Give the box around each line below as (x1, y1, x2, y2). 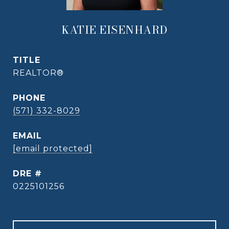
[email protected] (13, 144, 93, 153)
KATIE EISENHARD (61, 21, 168, 38)
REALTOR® (13, 68, 64, 78)
